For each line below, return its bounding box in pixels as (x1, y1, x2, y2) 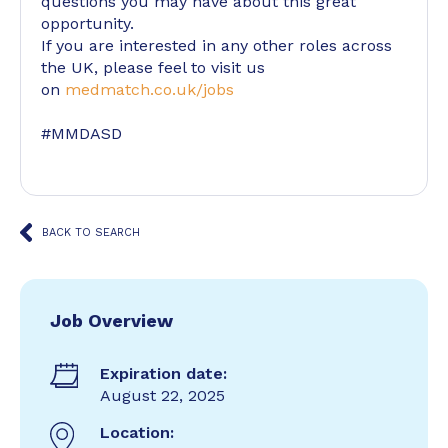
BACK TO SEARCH (42, 226, 140, 239)
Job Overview (50, 310, 173, 331)
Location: (100, 423, 174, 442)
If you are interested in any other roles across (41, 36, 392, 55)
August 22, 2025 (100, 386, 225, 405)
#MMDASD (41, 124, 122, 143)
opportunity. (41, 14, 139, 33)
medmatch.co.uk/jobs (65, 80, 234, 99)
